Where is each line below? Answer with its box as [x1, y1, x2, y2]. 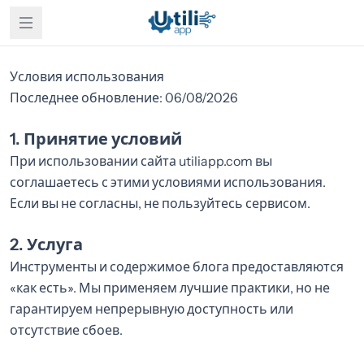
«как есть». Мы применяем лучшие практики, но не [10, 279, 330, 296]
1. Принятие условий [10, 129, 182, 149]
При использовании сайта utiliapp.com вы [10, 153, 272, 169]
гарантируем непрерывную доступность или [10, 301, 293, 317]
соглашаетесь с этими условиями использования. [10, 174, 326, 190]
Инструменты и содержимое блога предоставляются [10, 258, 344, 275]
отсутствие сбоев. [10, 322, 123, 338]
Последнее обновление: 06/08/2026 [10, 89, 238, 106]
